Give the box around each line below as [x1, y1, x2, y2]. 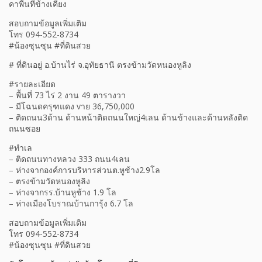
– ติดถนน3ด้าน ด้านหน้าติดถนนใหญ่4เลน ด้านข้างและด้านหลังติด [9, 112, 248, 123]
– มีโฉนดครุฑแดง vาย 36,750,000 [9, 101, 135, 112]
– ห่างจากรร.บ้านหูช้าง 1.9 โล [9, 187, 116, 198]
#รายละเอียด [9, 78, 56, 90]
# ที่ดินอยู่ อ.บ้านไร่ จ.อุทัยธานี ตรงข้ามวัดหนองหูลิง [9, 59, 191, 71]
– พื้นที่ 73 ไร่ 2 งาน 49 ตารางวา [9, 89, 126, 101]
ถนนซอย [9, 123, 40, 135]
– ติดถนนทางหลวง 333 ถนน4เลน [9, 153, 130, 165]
